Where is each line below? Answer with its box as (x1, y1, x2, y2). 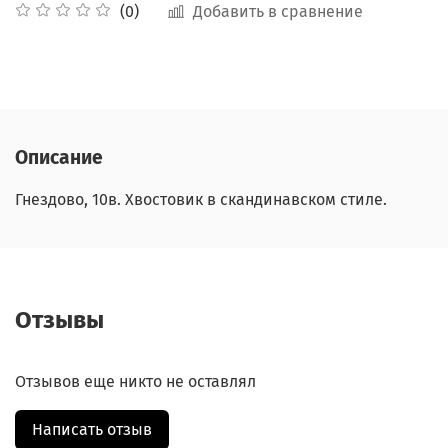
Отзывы (15, 306, 104, 335)
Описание (15, 146, 103, 170)
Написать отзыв (32, 420, 152, 440)
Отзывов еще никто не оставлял (15, 372, 256, 392)
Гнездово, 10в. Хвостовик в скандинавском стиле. (15, 190, 387, 210)
